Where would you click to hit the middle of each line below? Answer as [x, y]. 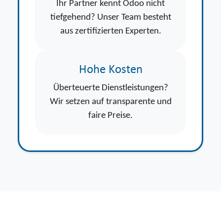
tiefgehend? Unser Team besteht [110, 17]
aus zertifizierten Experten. [110, 31]
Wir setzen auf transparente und [110, 102]
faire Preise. [110, 115]
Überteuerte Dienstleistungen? [110, 88]
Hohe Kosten [110, 70]
